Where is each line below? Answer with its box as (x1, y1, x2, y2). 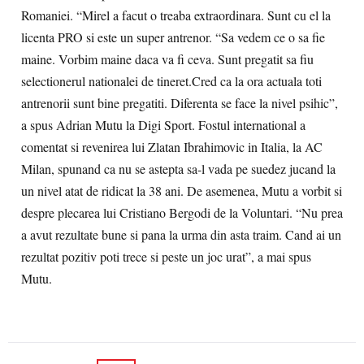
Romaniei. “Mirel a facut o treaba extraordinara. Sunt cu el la (21, 6, 331, 24)
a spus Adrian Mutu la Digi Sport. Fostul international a (21, 116, 305, 134)
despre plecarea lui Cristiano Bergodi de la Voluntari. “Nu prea (21, 204, 343, 222)
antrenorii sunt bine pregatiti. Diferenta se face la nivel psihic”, (21, 94, 338, 112)
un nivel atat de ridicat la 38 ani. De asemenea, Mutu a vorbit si (21, 182, 342, 200)
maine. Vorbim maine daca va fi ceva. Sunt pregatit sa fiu (21, 50, 314, 68)
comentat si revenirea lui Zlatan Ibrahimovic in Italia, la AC (21, 138, 323, 156)
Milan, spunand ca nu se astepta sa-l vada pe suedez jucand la (21, 160, 336, 178)
